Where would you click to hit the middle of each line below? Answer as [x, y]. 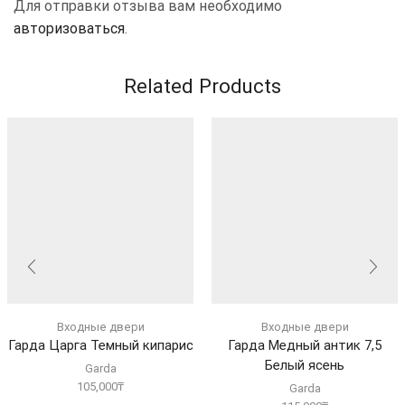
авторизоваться [69, 28]
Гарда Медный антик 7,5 [305, 345]
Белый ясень [305, 365]
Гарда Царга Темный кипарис [100, 345]
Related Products [202, 86]
